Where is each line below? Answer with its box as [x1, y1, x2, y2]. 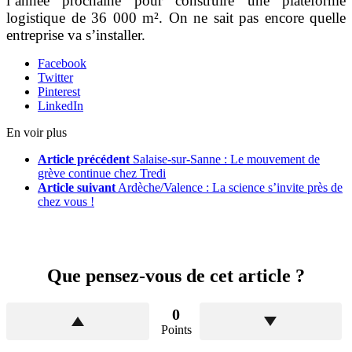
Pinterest [38, 85, 80, 99]
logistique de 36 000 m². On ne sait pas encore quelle [6, 9, 346, 27]
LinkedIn [38, 99, 83, 113]
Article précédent [38, 152, 130, 167]
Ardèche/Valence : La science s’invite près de [118, 181, 343, 195]
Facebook [38, 57, 86, 71]
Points [160, 323, 192, 337]
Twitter [38, 71, 73, 85]
